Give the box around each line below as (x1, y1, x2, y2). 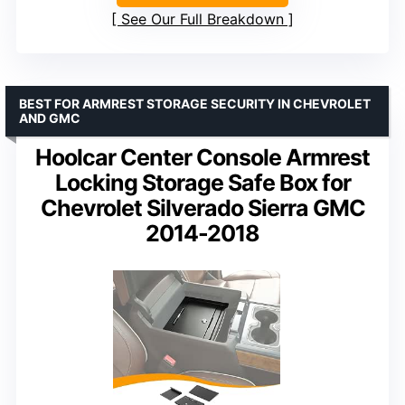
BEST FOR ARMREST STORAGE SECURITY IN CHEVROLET (19, 95, 371, 111)
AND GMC (19, 109, 80, 126)
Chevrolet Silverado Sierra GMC (40, 193, 365, 221)
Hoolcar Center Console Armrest (35, 143, 370, 171)
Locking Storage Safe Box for (54, 168, 351, 196)
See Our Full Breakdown (121, 9, 284, 28)
